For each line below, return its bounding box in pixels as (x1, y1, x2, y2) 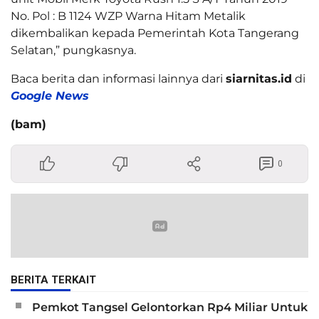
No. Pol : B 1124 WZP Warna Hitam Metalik (11, 9, 246, 23)
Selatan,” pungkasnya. (11, 43, 136, 57)
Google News (11, 88, 89, 103)
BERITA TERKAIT (11, 273, 96, 286)
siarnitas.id (226, 71, 292, 85)
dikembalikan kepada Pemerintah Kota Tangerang (11, 26, 299, 40)
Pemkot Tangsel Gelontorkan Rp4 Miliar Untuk (32, 300, 308, 314)
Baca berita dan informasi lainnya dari (11, 71, 226, 85)
